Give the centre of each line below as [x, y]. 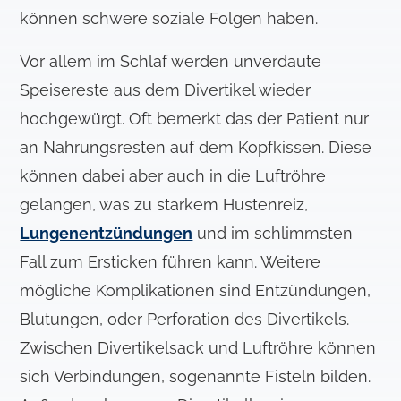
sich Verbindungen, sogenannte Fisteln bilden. [196, 377]
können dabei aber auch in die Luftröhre [173, 176]
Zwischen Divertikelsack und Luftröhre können [198, 348]
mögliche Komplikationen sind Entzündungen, [196, 291]
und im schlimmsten [273, 234]
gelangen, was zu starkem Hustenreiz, [164, 205]
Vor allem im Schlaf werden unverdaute [171, 62]
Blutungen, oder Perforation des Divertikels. [185, 320]
